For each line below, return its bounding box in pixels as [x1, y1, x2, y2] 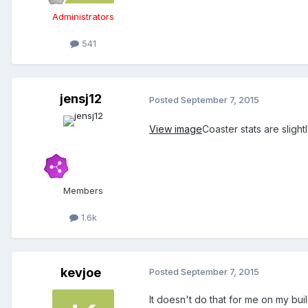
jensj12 [59, 91, 102, 106]
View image [149, 123, 202, 135]
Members [63, 184, 103, 196]
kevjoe [60, 265, 101, 280]
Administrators [52, 10, 114, 22]
